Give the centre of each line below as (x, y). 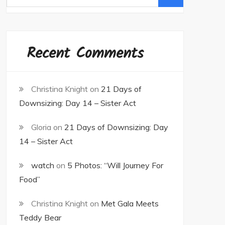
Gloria (41, 127)
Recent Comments (85, 54)
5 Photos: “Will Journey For (115, 165)
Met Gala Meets (130, 203)
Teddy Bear (40, 217)
